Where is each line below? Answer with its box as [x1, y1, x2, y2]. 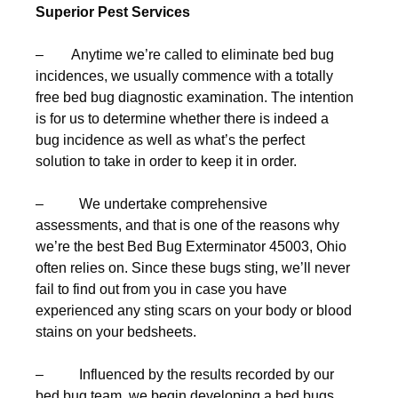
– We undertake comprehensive [36, 196, 267, 211]
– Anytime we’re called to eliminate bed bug [36, 47, 334, 62]
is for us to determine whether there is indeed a [36, 111, 329, 126]
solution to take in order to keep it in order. [36, 154, 297, 169]
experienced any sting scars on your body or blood [36, 303, 352, 318]
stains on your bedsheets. [36, 324, 196, 339]
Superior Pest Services [36, 4, 190, 20]
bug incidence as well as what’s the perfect [36, 132, 305, 147]
